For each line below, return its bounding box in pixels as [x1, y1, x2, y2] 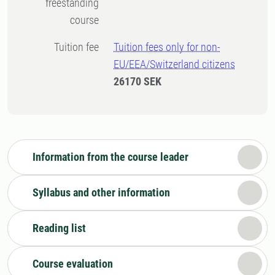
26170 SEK [114, 75, 162, 88]
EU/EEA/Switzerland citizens [114, 58, 236, 71]
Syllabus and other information [33, 186, 170, 199]
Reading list [33, 222, 86, 234]
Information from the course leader [33, 150, 188, 163]
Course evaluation [33, 257, 113, 270]
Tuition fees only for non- [114, 41, 221, 53]
